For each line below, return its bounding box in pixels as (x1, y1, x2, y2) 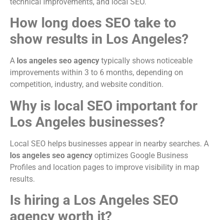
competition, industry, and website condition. (10, 80, 164, 89)
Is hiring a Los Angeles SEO (10, 192, 178, 208)
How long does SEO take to (10, 15, 176, 31)
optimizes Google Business (92, 150, 188, 160)
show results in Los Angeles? (10, 31, 189, 48)
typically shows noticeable (99, 56, 192, 66)
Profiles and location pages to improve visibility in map (10, 162, 199, 172)
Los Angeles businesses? (10, 113, 165, 130)
